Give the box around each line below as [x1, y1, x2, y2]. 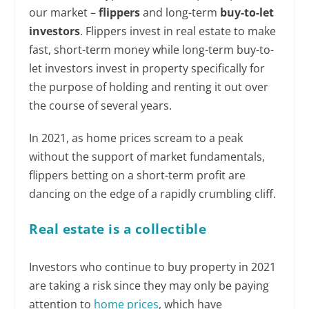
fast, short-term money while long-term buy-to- [29, 42, 275, 58]
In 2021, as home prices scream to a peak [29, 130, 243, 146]
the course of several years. [29, 98, 172, 114]
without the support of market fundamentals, [29, 149, 266, 165]
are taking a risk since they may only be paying [29, 278, 270, 294]
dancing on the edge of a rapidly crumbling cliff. [29, 186, 277, 202]
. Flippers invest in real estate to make [80, 23, 277, 39]
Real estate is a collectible [29, 220, 207, 239]
